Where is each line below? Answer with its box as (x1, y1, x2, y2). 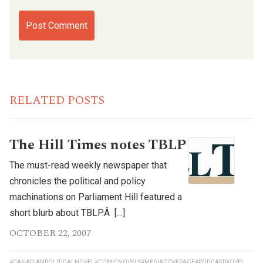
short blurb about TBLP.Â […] (9, 207, 125, 218)
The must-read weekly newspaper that (9, 159, 167, 171)
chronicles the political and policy (9, 175, 146, 187)
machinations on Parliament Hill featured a (9, 191, 182, 203)
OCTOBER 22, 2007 (9, 225, 91, 240)
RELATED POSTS (9, 91, 104, 109)
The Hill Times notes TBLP (9, 134, 186, 156)
